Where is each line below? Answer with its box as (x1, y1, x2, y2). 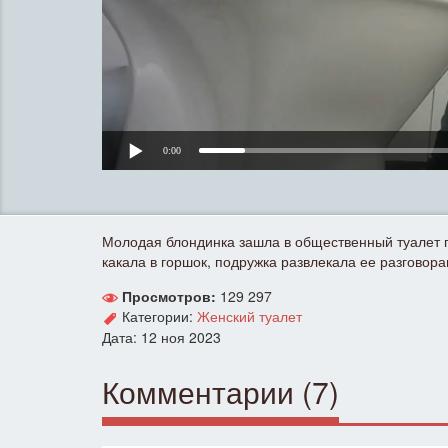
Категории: (118, 306, 197, 327)
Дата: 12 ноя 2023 (102, 326, 221, 347)
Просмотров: (122, 286, 216, 306)
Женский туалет (197, 306, 302, 327)
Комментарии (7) (102, 369, 339, 413)
